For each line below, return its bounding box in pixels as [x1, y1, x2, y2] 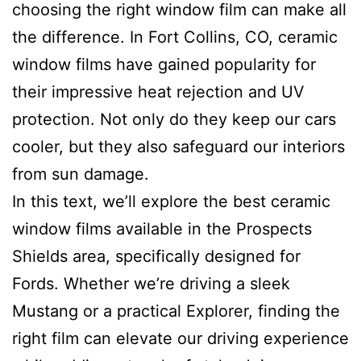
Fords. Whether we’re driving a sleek [12, 274, 290, 293]
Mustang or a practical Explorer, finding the [12, 301, 340, 321]
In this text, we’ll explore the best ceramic [12, 192, 330, 211]
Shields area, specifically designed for [12, 247, 301, 266]
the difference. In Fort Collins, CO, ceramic [12, 27, 338, 47]
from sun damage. [12, 164, 149, 184]
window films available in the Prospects [12, 219, 312, 239]
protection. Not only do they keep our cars [12, 110, 336, 129]
